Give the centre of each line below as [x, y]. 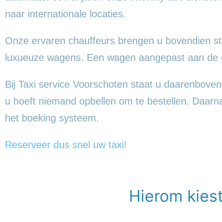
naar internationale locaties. [65, 14]
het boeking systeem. [52, 118]
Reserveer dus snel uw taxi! [66, 144]
